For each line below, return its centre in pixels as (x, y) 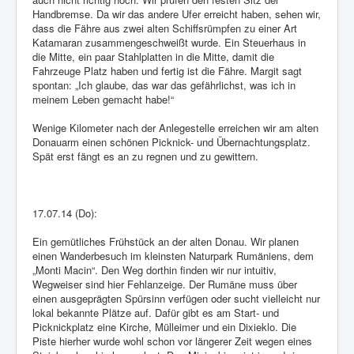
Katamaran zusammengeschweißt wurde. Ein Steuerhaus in (169, 43)
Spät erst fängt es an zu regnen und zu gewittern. (145, 156)
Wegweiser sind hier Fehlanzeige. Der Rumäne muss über (165, 284)
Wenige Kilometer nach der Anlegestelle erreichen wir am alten (175, 128)
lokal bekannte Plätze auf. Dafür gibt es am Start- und (156, 313)
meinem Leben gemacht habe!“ (103, 100)
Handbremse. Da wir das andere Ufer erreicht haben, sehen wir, (177, 14)
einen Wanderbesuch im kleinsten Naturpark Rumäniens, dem (173, 256)
